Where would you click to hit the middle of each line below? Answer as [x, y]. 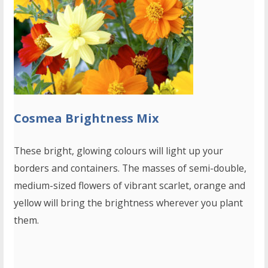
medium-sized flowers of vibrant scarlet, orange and [130, 186]
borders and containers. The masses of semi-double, [130, 168]
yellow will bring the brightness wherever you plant [129, 203]
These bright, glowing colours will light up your [119, 151]
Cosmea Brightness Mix [87, 118]
